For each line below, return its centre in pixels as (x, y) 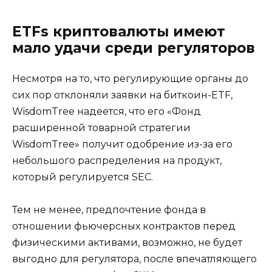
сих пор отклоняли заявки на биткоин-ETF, (122, 95)
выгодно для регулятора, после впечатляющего (134, 259)
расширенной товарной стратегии (101, 127)
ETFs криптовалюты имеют (119, 31)
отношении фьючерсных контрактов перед (124, 226)
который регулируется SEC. (83, 177)
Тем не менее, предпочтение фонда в (109, 209)
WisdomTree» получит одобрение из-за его (122, 144)
